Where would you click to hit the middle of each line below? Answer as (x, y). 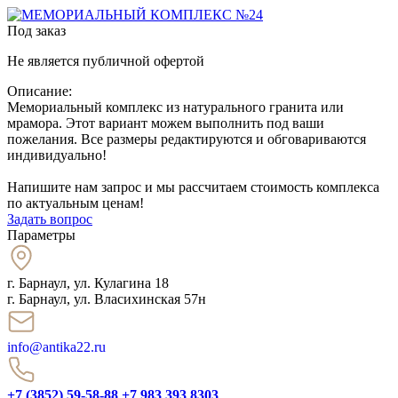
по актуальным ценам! (76, 203)
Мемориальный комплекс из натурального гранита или (175, 107)
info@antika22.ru (56, 346)
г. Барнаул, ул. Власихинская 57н (107, 298)
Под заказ (36, 30)
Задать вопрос (50, 219)
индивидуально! (57, 155)
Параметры (41, 235)
